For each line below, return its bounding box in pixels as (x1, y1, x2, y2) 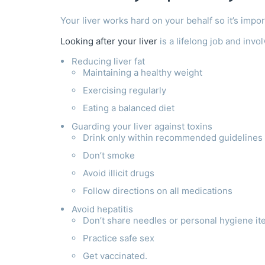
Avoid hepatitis (72, 203, 133, 215)
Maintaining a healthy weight (83, 66, 205, 78)
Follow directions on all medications (83, 185, 232, 196)
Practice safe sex (83, 232, 154, 244)
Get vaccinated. (83, 250, 150, 261)
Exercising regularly (83, 84, 169, 96)
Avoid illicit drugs (83, 167, 154, 179)
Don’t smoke (83, 149, 135, 161)
